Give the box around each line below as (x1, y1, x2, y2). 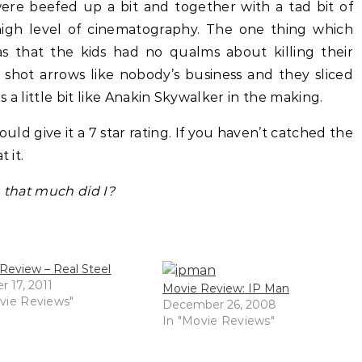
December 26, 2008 (162, 297, 276, 312)
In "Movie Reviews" (162, 314, 276, 328)
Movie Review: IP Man (162, 281, 289, 296)
